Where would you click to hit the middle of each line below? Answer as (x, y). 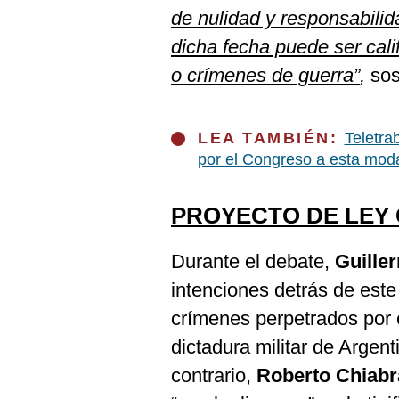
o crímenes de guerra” (265, 75)
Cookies (45, 17)
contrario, (214, 375)
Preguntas (52, 46)
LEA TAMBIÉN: (271, 138)
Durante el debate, (253, 261)
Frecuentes (55, 61)
